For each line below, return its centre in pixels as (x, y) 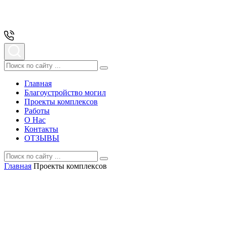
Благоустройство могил (65, 92)
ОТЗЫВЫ (42, 138)
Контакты (41, 129)
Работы (37, 111)
